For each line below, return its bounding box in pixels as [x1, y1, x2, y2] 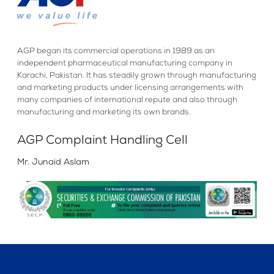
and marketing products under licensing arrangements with [17, 84, 243, 92]
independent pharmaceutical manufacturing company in [17, 60, 232, 68]
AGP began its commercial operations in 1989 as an [17, 48, 215, 56]
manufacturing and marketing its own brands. [17, 109, 191, 117]
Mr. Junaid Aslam [17, 158, 89, 167]
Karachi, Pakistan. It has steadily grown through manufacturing [17, 72, 256, 80]
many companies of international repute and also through [17, 97, 237, 105]
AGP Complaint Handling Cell [17, 135, 188, 147]
